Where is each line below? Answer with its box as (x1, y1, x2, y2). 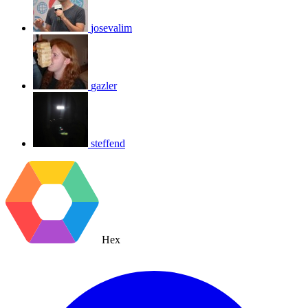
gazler (91, 79, 117, 91)
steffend (91, 137, 125, 149)
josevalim (91, 21, 132, 34)
